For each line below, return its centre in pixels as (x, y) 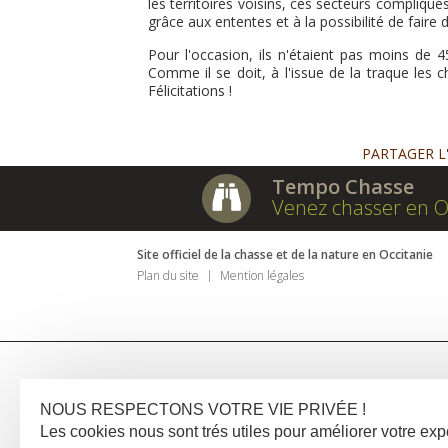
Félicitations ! (189, 90)
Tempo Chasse (343, 186)
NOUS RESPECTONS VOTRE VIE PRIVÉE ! (203, 409)
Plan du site (168, 275)
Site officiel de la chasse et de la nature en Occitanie (285, 254)
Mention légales (262, 275)
